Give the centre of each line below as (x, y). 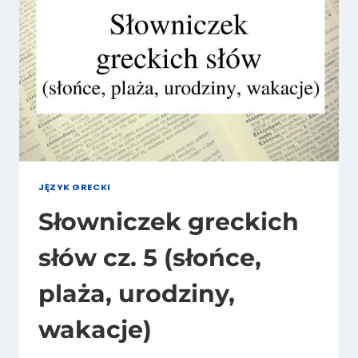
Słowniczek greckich (169, 221)
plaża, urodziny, (137, 293)
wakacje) (95, 329)
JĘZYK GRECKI (75, 187)
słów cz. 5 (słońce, (150, 257)
